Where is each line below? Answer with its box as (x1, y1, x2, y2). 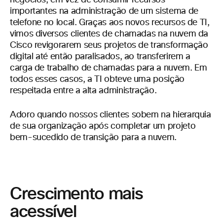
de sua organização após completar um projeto (10, 122, 196, 131)
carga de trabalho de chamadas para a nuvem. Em (10, 64, 207, 73)
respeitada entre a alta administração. (10, 86, 157, 95)
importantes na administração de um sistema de (10, 7, 198, 16)
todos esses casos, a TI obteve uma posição (10, 75, 184, 84)
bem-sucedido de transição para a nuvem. (10, 133, 177, 142)
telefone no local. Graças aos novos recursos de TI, (10, 18, 210, 27)
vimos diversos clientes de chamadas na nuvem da (10, 30, 209, 38)
